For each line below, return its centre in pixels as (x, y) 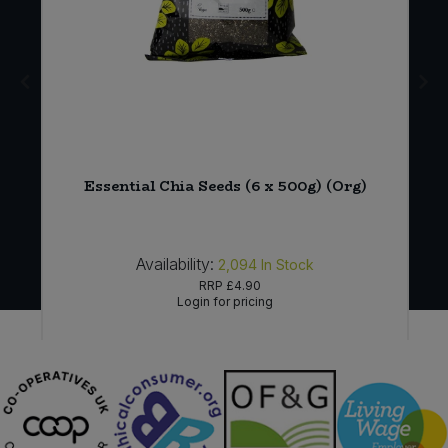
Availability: (175, 264)
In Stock (288, 265)
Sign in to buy (225, 364)
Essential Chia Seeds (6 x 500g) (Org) (225, 186)
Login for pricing (225, 302)
